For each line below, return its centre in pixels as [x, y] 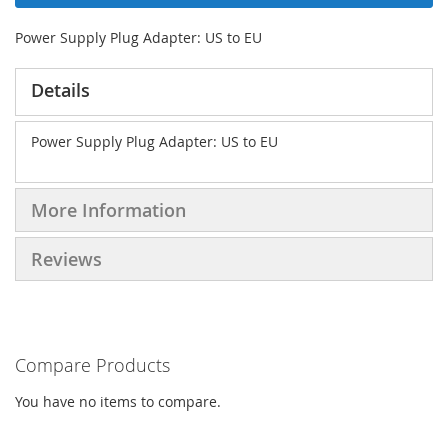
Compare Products [92, 364]
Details [60, 89]
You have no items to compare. [118, 401]
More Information [108, 209]
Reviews [66, 258]
